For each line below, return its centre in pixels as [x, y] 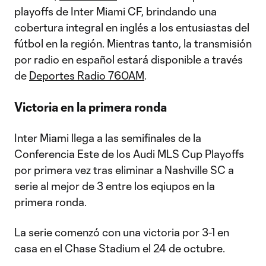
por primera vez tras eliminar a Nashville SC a [124, 170]
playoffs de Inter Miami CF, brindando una [115, 11]
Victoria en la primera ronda [91, 107]
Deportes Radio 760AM [87, 75]
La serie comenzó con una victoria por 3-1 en [122, 232]
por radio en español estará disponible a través [129, 59]
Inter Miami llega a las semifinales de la [108, 138]
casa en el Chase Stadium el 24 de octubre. [120, 248]
